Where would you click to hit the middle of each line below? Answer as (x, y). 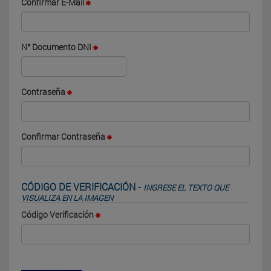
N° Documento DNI (56, 47)
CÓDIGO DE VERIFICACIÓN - (82, 187)
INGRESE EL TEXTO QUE (186, 188)
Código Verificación (57, 214)
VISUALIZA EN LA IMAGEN (67, 198)
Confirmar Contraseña (63, 136)
